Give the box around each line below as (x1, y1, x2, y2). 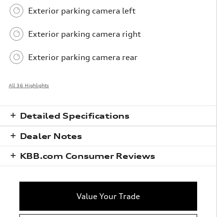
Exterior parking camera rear (28, 52, 138, 62)
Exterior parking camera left (28, 6, 136, 15)
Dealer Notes (19, 131, 82, 141)
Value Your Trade (77, 191, 140, 201)
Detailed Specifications (19, 111, 130, 121)
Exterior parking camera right (28, 29, 141, 39)
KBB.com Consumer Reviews (19, 151, 155, 161)
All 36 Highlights (9, 82, 49, 88)
